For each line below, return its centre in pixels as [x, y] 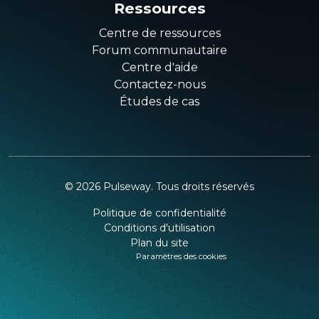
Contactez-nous [159, 85]
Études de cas [159, 102]
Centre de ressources [159, 33]
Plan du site [159, 243]
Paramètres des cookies [181, 257]
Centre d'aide [159, 68]
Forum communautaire [159, 51]
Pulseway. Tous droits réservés [179, 187]
